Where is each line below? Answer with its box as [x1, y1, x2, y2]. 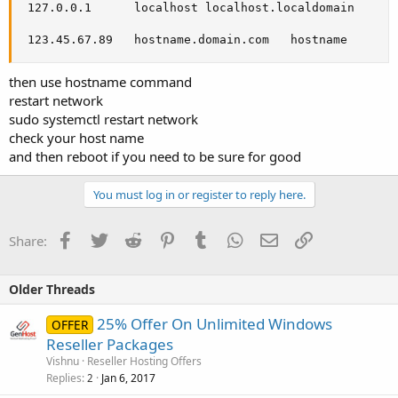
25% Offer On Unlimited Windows [96, 313, 332, 334]
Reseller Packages [46, 333, 173, 354]
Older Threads [9, 280, 95, 298]
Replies [46, 370, 82, 386]
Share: [9, 231, 47, 250]
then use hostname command [9, 72, 192, 91]
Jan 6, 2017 [101, 370, 155, 386]
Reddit [140, 229, 180, 248]
